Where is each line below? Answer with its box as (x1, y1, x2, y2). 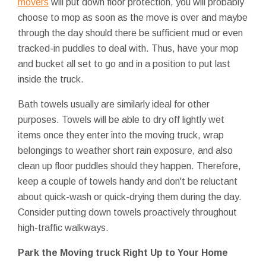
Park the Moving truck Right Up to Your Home (18, 247, 228, 258)
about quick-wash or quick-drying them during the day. (18, 191, 242, 202)
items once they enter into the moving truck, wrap (18, 129, 224, 140)
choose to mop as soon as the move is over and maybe (18, 12, 248, 23)
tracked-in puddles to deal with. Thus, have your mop (18, 43, 239, 53)
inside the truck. (18, 74, 84, 84)
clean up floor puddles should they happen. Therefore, (18, 160, 241, 171)
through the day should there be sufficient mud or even (18, 27, 243, 38)
